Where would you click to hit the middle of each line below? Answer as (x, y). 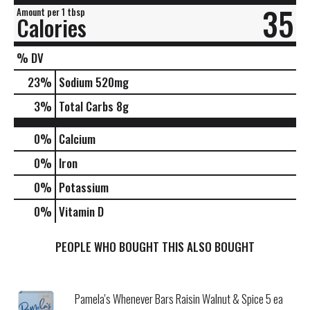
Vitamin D (81, 211)
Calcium (77, 138)
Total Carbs (86, 106)
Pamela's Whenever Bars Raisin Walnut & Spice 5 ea (179, 299)
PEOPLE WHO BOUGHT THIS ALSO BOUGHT (155, 247)
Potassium (84, 187)
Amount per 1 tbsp (51, 11)
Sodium (76, 82)
